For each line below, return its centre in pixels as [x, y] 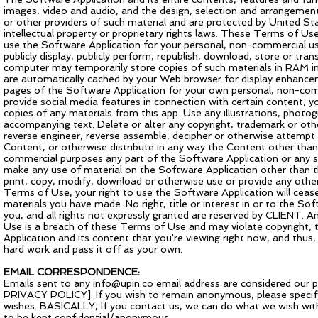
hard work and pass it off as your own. [93, 249]
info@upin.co [123, 283]
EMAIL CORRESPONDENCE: [72, 272]
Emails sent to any [48, 283]
